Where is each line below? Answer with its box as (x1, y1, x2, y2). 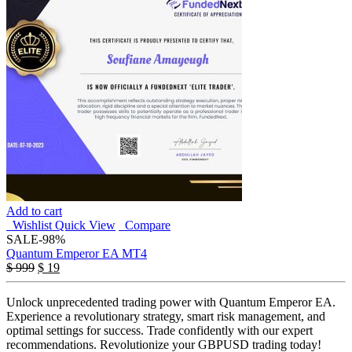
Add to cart (6, 203, 62, 218)
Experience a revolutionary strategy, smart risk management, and (6, 309, 325, 323)
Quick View (55, 218, 115, 232)
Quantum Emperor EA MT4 (6, 246, 147, 260)
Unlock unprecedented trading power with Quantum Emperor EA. (6, 295, 335, 309)
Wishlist (6, 218, 52, 232)
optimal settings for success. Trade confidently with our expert (6, 323, 313, 337)
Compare (119, 218, 170, 232)
